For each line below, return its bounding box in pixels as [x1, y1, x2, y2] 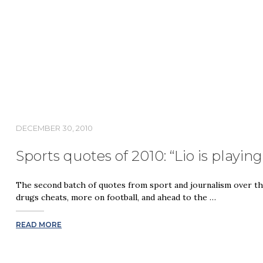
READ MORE [16, 220, 62, 229]
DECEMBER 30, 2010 [16, 123, 93, 133]
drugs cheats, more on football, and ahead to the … [16, 192, 217, 203]
